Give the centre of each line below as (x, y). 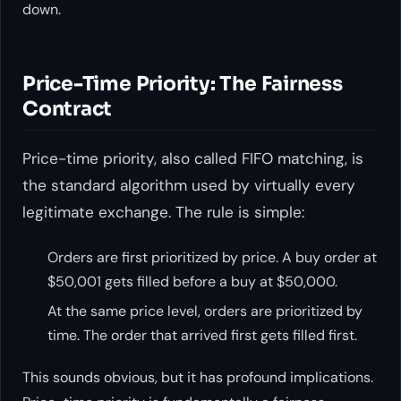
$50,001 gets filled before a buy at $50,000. (192, 281)
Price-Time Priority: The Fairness (183, 83)
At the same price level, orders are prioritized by (205, 311)
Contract (68, 108)
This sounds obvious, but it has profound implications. (198, 378)
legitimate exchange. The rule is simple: (163, 213)
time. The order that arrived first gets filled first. (202, 336)
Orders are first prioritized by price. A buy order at (212, 257)
